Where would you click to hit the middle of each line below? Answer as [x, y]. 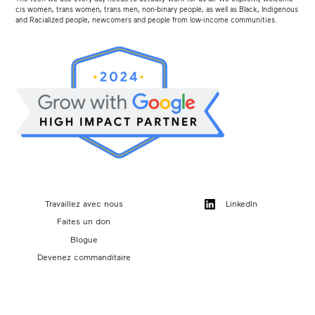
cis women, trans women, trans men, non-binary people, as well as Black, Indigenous [157, 9]
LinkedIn [240, 203]
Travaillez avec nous [84, 203]
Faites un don [84, 221]
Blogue [84, 239]
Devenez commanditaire [84, 257]
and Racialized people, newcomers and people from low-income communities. [147, 19]
